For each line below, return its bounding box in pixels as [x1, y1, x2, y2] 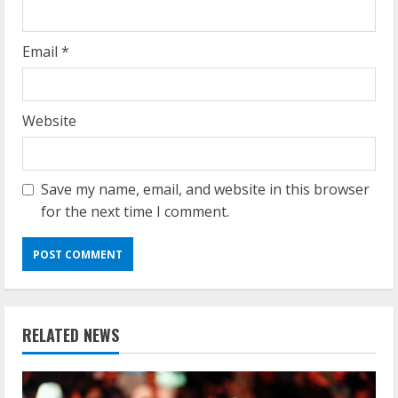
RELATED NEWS [22, 323, 119, 346]
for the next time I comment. [41, 202, 229, 221]
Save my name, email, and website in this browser [41, 179, 370, 199]
